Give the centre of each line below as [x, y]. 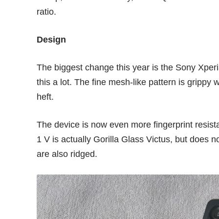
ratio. [47, 12]
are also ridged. [67, 154]
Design [52, 40]
